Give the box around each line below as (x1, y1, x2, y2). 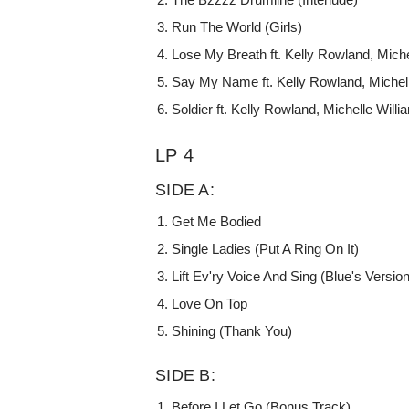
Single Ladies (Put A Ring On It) (172, 240, 360, 257)
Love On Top (172, 295, 248, 311)
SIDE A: (155, 180, 215, 199)
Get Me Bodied (172, 213, 262, 229)
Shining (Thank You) (172, 322, 293, 339)
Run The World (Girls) (172, 18, 303, 35)
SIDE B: (155, 365, 215, 384)
